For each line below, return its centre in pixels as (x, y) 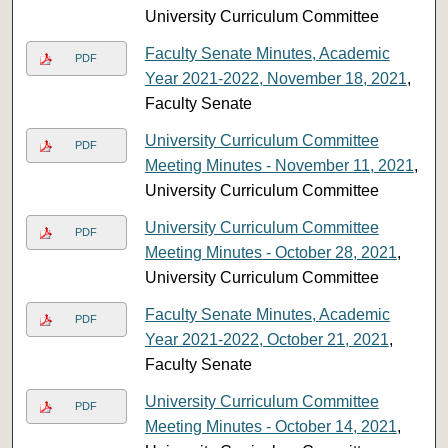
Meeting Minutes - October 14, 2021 (270, 426)
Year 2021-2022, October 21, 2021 (266, 339)
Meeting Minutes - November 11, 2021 (279, 165)
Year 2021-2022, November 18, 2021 (275, 78)
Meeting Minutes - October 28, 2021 (270, 252)
